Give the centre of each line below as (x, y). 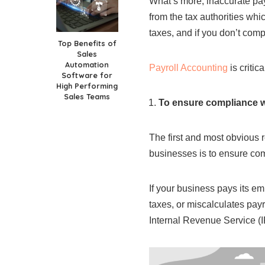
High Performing (87, 85)
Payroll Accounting (188, 67)
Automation (87, 64)
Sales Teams (87, 96)
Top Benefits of (87, 43)
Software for (87, 75)
